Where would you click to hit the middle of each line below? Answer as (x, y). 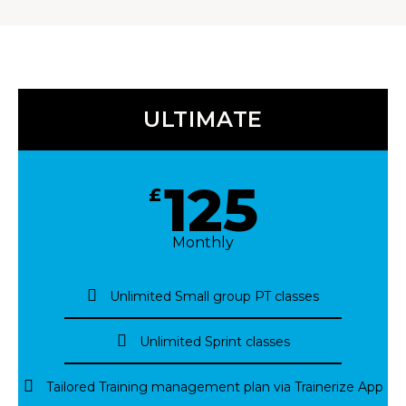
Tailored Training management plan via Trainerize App (214, 387)
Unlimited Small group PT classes (214, 296)
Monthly (203, 242)
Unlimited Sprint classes (214, 341)
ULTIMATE (203, 119)
